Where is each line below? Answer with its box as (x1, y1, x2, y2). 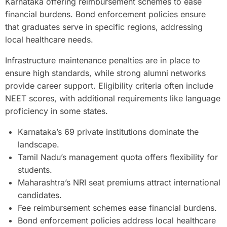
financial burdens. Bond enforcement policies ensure (5, 9, 206, 19)
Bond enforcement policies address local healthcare (18, 215, 216, 225)
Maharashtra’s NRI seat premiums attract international (18, 177, 220, 187)
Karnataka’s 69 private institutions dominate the (18, 126, 199, 137)
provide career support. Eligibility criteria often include (5, 80, 213, 91)
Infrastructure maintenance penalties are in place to (5, 55, 200, 65)
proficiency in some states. (5, 105, 108, 116)
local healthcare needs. (5, 34, 93, 45)
